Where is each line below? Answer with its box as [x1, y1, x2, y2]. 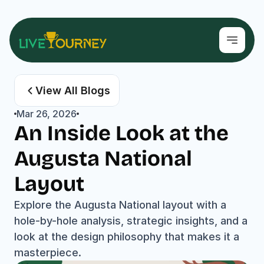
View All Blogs [35, 84, 110, 97]
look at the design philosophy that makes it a [14, 230, 239, 243]
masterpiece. [14, 246, 81, 259]
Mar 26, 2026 [16, 108, 77, 120]
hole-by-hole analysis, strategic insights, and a [14, 214, 247, 227]
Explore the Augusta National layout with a [14, 199, 226, 211]
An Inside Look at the [14, 121, 229, 146]
